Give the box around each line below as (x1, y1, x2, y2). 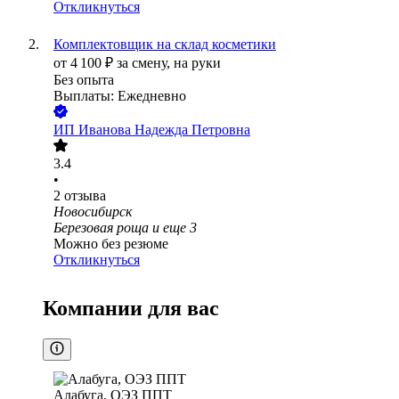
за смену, (117, 55, 174, 71)
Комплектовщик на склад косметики (53, 37, 276, 53)
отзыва (64, 188, 106, 204)
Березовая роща (53, 220, 149, 236)
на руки (174, 55, 221, 71)
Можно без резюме (53, 236, 168, 252)
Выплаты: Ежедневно (53, 88, 186, 104)
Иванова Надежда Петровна (78, 122, 250, 138)
